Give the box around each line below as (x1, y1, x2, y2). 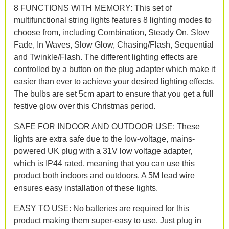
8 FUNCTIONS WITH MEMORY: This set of (14, 3, 172, 12)
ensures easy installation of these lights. (14, 183, 158, 192)
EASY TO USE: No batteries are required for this (14, 203, 189, 213)
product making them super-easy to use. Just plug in (14, 216, 201, 225)
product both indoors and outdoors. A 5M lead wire (14, 171, 195, 180)
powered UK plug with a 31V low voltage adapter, (14, 146, 192, 155)
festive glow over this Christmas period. (14, 101, 155, 110)
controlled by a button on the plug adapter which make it (14, 64, 215, 74)
